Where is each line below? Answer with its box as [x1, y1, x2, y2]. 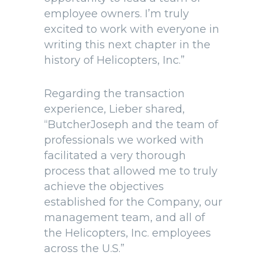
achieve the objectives [44, 180, 164, 193]
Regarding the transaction [44, 87, 185, 100]
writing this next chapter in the [44, 38, 210, 51]
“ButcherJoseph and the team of [44, 118, 218, 131]
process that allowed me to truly [44, 164, 218, 178]
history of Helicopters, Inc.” [44, 54, 185, 67]
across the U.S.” [44, 242, 125, 255]
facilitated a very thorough [44, 149, 186, 162]
